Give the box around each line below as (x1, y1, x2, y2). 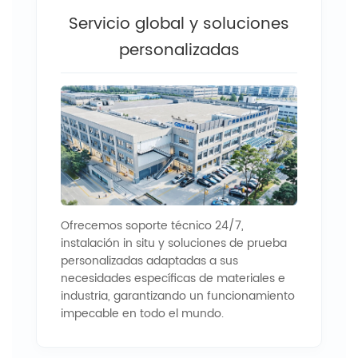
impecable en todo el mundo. (61, 304, 224, 323)
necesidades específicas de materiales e (61, 268, 285, 288)
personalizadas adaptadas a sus (61, 251, 238, 270)
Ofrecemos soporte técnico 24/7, (61, 216, 244, 235)
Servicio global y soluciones (69, 10, 289, 38)
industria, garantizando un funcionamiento (61, 286, 295, 305)
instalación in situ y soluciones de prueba (61, 233, 287, 253)
